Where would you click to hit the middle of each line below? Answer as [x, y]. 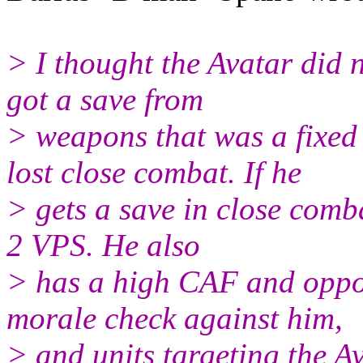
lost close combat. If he [154, 172]
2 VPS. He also [103, 245]
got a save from [105, 99]
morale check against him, [175, 318]
